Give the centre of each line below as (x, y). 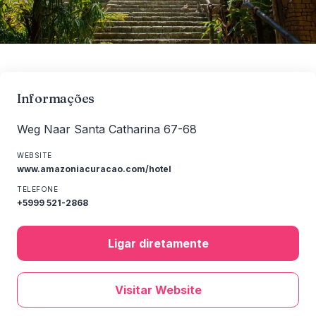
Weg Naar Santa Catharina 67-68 (107, 129)
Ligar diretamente (158, 243)
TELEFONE (37, 189)
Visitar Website (158, 290)
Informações (56, 98)
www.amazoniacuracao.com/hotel (94, 169)
